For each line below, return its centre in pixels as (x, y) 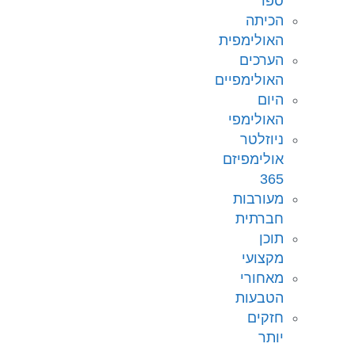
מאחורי (262, 279)
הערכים (261, 61)
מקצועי (263, 259)
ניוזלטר (262, 140)
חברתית (260, 219)
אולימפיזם (253, 160)
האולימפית (251, 41)
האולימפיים (249, 80)
